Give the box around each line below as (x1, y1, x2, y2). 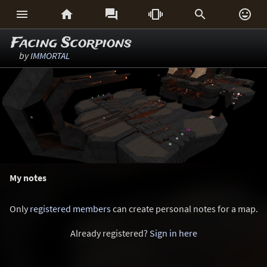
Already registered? (70, 227, 150, 239)
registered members (29, 203, 111, 215)
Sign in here (149, 227, 197, 239)
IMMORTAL (30, 49, 70, 61)
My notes (10, 172, 46, 184)
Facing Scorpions (11, 33, 132, 54)
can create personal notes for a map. (110, 203, 258, 215)
